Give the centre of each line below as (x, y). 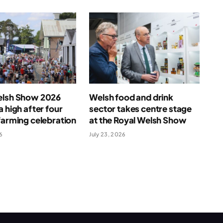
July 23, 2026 (108, 134)
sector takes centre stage (141, 109)
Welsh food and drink (131, 97)
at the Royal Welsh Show (138, 120)
